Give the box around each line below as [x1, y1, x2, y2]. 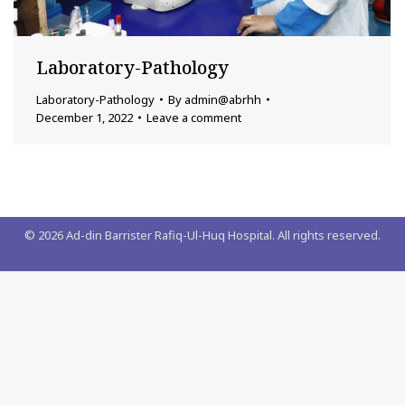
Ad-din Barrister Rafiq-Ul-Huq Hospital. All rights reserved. [63, 226, 381, 243]
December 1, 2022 [36, 108, 133, 126]
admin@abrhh [184, 90, 261, 108]
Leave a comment [146, 108, 241, 126]
